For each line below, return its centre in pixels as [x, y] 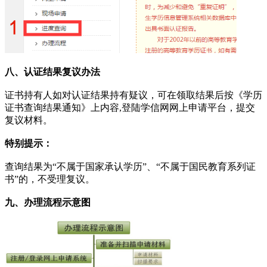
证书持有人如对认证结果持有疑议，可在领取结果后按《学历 [133, 95]
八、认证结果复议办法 [52, 72]
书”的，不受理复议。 [50, 179]
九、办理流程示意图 [48, 203]
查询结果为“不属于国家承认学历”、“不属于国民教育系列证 [130, 167]
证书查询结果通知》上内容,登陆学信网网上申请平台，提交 [130, 108]
